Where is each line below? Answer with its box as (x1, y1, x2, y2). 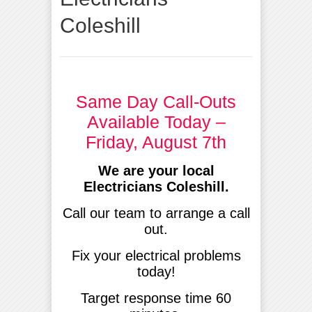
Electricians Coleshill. (83, 178, 229, 194)
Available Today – (86, 111, 226, 132)
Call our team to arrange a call (62, 205, 250, 221)
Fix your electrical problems (71, 247, 241, 263)
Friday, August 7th (86, 132, 226, 152)
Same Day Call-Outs (76, 91, 236, 111)
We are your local (97, 162, 214, 178)
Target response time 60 (81, 290, 231, 306)
